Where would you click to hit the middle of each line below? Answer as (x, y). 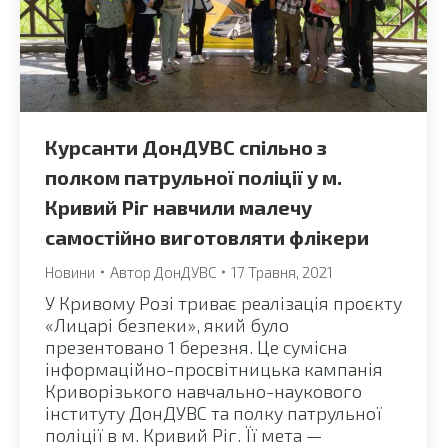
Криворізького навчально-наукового (203, 390)
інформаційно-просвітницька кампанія (214, 368)
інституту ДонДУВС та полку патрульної (213, 412)
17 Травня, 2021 (282, 271)
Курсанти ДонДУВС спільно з (186, 146)
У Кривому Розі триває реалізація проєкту (223, 302)
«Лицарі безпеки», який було (167, 324)
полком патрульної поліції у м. (193, 176)
